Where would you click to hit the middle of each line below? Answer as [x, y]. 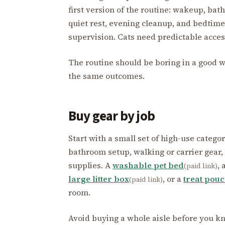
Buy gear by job [111, 116]
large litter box [99, 179]
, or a [173, 179]
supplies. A [90, 165]
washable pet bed [148, 165]
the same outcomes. [106, 76]
